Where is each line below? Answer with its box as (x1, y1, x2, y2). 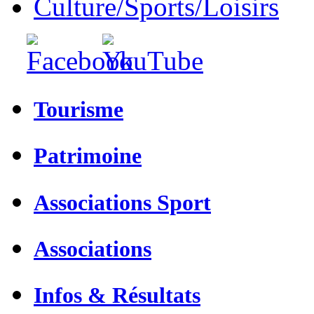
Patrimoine (34, 143, 142, 169)
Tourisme (34, 97, 123, 123)
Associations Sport (34, 189, 211, 215)
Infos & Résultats (34, 282, 200, 308)
